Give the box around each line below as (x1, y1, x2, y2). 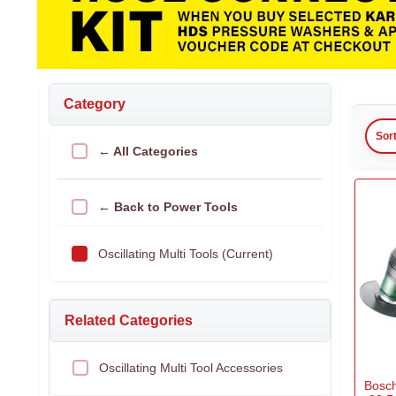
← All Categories (98, 144, 198, 158)
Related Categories (65, 313, 193, 328)
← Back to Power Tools (98, 200, 238, 214)
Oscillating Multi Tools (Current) (98, 247, 273, 261)
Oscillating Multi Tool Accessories (99, 361, 283, 375)
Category (64, 96, 126, 111)
